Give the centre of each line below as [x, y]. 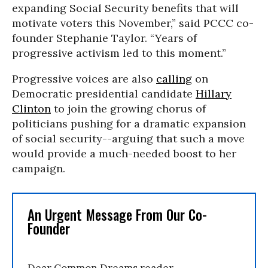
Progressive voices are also [84, 79]
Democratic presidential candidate [104, 94]
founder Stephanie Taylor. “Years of [104, 38]
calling [174, 79]
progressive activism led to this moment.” [119, 53]
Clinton [31, 109]
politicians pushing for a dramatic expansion [129, 124]
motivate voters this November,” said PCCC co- [133, 23]
